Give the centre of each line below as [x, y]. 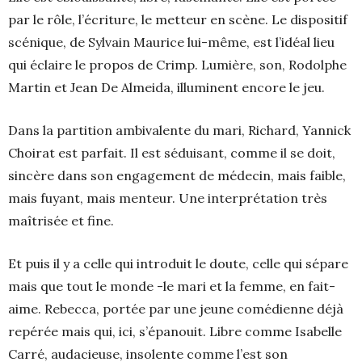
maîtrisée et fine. [61, 221]
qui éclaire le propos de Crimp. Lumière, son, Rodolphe [177, 65]
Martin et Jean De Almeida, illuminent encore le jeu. [166, 88]
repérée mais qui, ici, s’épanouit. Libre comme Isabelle [175, 332]
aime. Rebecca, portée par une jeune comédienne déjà [176, 309]
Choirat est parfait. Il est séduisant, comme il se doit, [172, 153]
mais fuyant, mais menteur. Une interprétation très [168, 198]
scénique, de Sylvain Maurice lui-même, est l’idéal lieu [171, 42]
